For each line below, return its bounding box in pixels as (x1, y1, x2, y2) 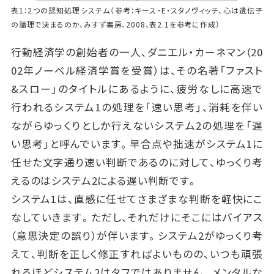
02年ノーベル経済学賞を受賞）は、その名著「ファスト (10, 63, 264, 78)
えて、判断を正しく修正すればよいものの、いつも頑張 (10, 246, 264, 262)
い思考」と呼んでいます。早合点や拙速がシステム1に (10, 136, 264, 152)
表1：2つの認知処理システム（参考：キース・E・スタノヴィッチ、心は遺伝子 (10, 5, 264, 16)
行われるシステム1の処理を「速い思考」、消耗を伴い (10, 100, 264, 115)
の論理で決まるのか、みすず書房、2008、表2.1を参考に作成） (10, 19, 220, 30)
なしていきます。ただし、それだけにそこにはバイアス (10, 210, 264, 225)
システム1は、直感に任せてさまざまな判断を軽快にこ (10, 191, 264, 207)
